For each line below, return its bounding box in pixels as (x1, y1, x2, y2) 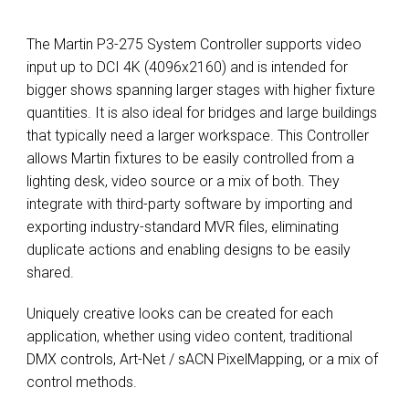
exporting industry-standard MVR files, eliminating (26, 218, 339, 236)
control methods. (26, 373, 137, 391)
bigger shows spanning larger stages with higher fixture (26, 81, 375, 99)
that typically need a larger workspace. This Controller (26, 127, 369, 144)
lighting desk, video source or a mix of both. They (26, 173, 340, 190)
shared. (26, 264, 74, 281)
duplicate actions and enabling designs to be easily (26, 241, 351, 258)
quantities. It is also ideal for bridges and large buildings (26, 104, 377, 121)
